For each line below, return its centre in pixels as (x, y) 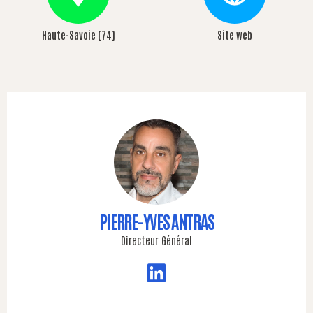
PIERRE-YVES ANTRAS (156, 221)
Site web (235, 35)
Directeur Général (156, 240)
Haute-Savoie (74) (78, 35)
